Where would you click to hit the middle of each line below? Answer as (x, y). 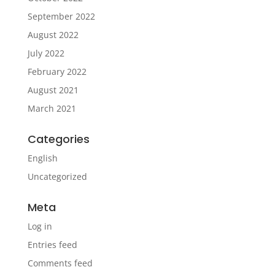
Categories (58, 139)
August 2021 (53, 90)
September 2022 (61, 17)
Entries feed (52, 245)
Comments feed (60, 263)
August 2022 (53, 35)
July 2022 (46, 53)
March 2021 (52, 109)
